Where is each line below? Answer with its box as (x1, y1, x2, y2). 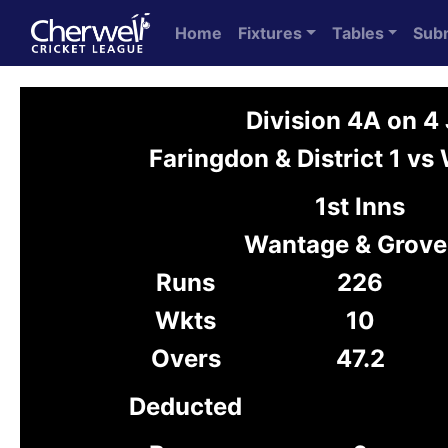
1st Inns (315, 192, 405, 221)
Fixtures (238, 23, 302, 43)
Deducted (129, 392, 242, 421)
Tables (331, 23, 384, 43)
